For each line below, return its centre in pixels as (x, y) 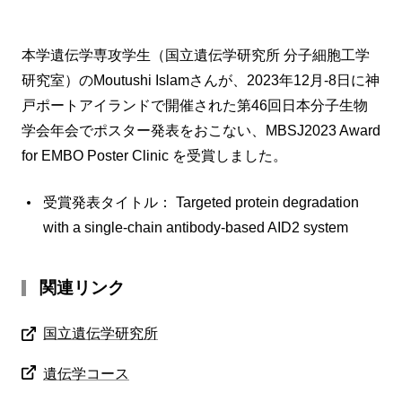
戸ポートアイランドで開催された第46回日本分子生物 (195, 105)
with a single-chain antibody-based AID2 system (196, 227)
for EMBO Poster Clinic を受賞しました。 (154, 155)
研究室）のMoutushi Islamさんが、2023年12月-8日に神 (201, 80)
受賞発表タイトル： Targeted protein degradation (201, 202)
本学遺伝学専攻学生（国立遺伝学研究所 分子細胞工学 (196, 55)
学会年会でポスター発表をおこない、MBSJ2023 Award (201, 130)
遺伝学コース (86, 373)
